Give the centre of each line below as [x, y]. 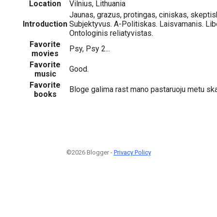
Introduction [45, 24]
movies [45, 53]
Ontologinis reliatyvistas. [111, 33]
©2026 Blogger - [90, 152]
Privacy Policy [132, 152]
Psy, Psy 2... [90, 48]
